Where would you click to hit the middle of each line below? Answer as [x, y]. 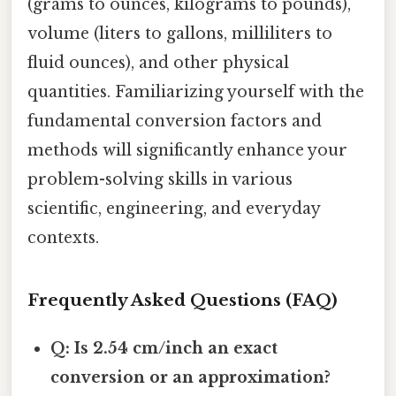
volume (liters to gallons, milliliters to [180, 34]
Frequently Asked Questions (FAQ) [183, 301]
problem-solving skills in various [160, 180]
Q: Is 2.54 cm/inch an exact [164, 349]
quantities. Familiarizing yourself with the [196, 92]
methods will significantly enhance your [187, 151]
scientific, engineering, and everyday [174, 209]
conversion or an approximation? [191, 378]
